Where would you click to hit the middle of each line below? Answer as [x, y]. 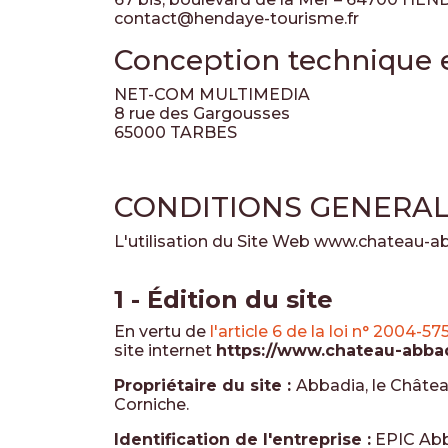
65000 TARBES [175, 132]
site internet [165, 350]
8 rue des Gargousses [202, 113]
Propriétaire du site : [205, 385]
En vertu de [162, 331]
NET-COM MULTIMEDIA [212, 94]
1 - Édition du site [223, 299]
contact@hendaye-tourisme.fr [236, 18]
